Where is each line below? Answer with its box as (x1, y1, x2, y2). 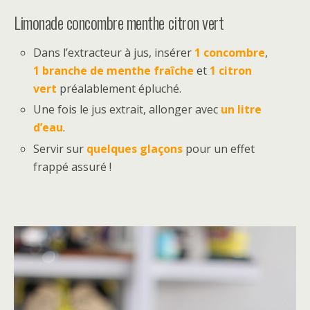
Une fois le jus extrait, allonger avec (33, 102, 221, 118)
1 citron (210, 63, 253, 79)
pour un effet (183, 140, 255, 156)
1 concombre (194, 45, 266, 61)
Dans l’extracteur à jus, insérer (33, 45, 195, 61)
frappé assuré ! (33, 158, 112, 174)
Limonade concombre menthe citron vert (14, 10, 224, 35)
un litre (221, 102, 262, 118)
